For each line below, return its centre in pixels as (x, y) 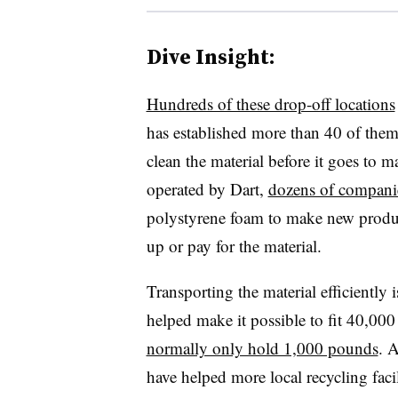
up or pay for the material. (234, 245)
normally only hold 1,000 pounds (262, 347)
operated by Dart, (207, 188)
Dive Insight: (211, 56)
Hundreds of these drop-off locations (271, 103)
